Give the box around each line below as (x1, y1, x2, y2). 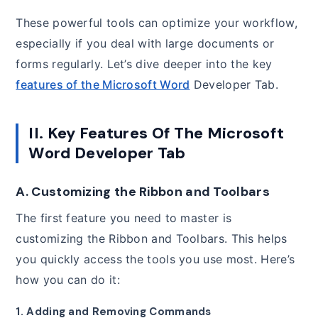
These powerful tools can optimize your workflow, (16, 16, 297, 31)
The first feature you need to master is (16, 211, 232, 226)
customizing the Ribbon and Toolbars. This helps (16, 231, 287, 246)
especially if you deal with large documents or (16, 36, 275, 51)
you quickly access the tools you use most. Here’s (16, 252, 295, 267)
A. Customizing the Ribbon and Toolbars (16, 183, 270, 201)
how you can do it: (16, 273, 120, 287)
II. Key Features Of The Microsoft (28, 123, 285, 144)
